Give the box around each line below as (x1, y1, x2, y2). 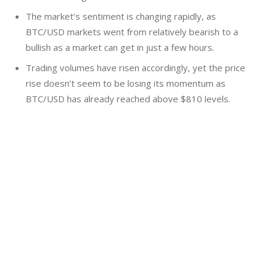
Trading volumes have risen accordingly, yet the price (25, 62, 245, 74)
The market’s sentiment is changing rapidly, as (25, 10, 216, 23)
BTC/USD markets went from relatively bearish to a (25, 26, 238, 38)
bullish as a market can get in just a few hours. (25, 41, 214, 54)
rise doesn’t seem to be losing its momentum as (25, 77, 226, 90)
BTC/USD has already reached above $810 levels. (25, 93, 230, 105)
